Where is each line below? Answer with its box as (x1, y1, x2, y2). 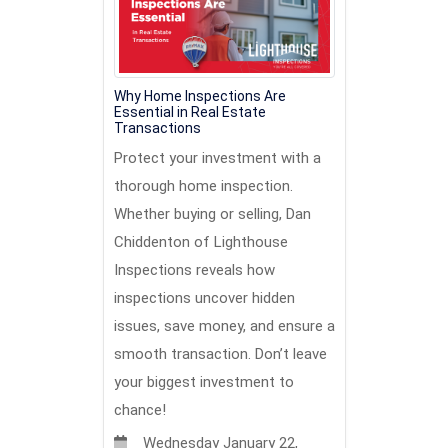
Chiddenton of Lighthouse (113, 232, 288, 251)
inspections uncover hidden (113, 288, 295, 307)
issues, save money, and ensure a (113, 316, 335, 335)
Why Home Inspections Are (113, 87, 286, 104)
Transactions (113, 119, 201, 136)
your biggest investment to (113, 372, 294, 391)
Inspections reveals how (113, 260, 275, 279)
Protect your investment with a (113, 148, 321, 167)
